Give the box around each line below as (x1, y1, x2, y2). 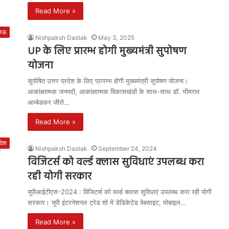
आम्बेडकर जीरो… (28, 98, 70, 106)
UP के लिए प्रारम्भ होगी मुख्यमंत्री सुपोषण (28, 43, 187, 60)
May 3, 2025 (98, 34, 134, 41)
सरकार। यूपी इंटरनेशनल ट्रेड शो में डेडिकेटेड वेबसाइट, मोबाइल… (28, 198, 186, 207)
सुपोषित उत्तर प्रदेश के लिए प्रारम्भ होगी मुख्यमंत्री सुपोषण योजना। (28, 77, 188, 85)
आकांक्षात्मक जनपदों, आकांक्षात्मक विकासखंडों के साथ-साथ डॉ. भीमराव (28, 87, 199, 96)
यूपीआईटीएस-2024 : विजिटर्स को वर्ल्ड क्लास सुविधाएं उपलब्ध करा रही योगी (28, 188, 212, 196)
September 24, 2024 (98, 145, 157, 152)
